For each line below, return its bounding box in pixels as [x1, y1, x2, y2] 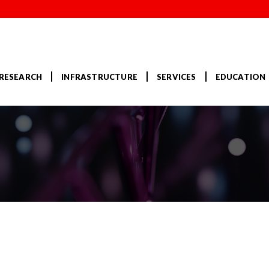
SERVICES [156, 72, 196, 82]
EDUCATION [215, 72, 266, 82]
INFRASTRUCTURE [61, 72, 138, 82]
